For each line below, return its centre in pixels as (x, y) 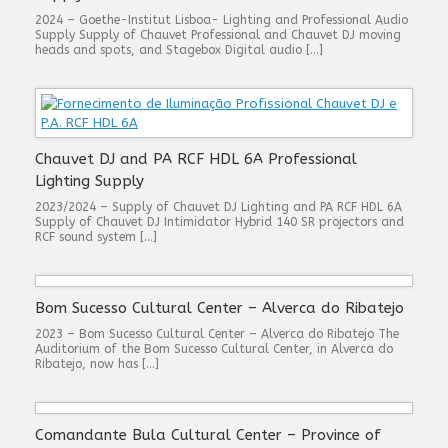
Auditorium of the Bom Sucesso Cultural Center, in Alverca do (214, 349)
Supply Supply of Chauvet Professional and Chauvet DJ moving (218, 35)
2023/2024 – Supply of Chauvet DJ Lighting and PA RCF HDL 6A (218, 207)
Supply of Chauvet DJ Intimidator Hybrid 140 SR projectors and (219, 222)
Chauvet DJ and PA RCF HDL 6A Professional (196, 159)
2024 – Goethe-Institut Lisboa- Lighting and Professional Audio (221, 20)
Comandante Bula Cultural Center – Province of (208, 435)
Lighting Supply (89, 181)
